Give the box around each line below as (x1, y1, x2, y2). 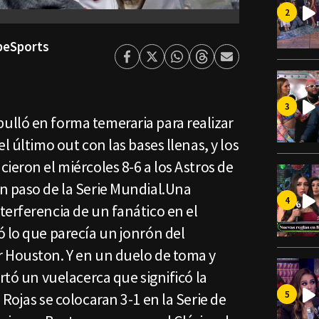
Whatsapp (176, 55, 229, 71)
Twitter (151, 55, 191, 71)
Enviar (226, 55, 258, 71)
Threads (201, 55, 245, 71)
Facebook (126, 55, 177, 71)
